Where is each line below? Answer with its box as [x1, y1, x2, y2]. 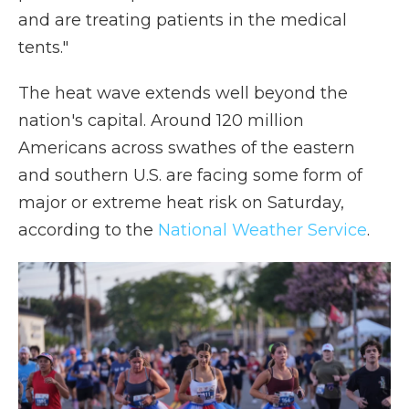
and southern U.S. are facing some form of [18, 165, 362, 185]
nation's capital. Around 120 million [18, 110, 304, 131]
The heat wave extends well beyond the [18, 83, 348, 103]
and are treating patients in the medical [18, 10, 347, 30]
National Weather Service [158, 220, 367, 240]
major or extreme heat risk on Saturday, [18, 193, 344, 213]
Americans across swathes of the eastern [18, 138, 355, 158]
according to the [18, 220, 158, 240]
